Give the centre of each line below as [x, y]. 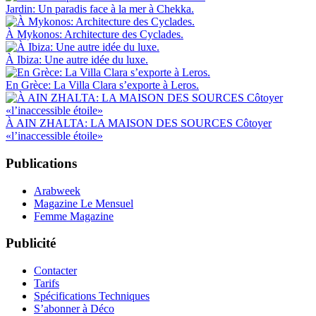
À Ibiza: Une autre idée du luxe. [77, 60]
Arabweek [57, 190]
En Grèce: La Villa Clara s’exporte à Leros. [102, 85]
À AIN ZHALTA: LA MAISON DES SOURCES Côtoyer [139, 123]
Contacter [55, 271]
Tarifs [47, 283]
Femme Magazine [74, 216]
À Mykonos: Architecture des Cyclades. [95, 35]
